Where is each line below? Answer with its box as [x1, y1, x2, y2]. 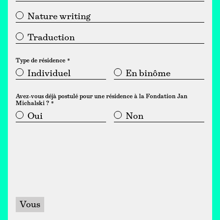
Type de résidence [16, 58, 65, 63]
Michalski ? [16, 101, 49, 106]
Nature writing [27, 13, 90, 21]
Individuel [27, 70, 71, 78]
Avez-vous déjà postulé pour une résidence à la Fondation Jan [16, 94, 188, 99]
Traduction [27, 34, 75, 42]
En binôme [126, 70, 170, 78]
